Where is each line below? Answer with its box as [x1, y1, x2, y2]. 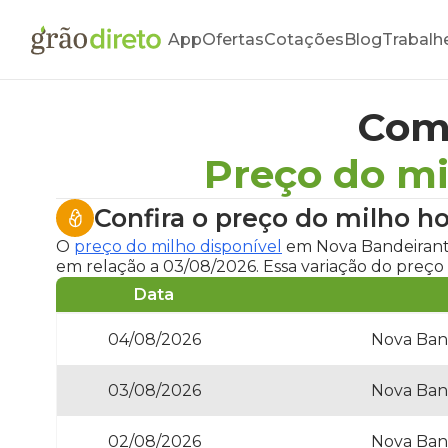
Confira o [94, 203, 215, 233]
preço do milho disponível [74, 237, 282, 256]
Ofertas [202, 30, 264, 49]
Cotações [264, 30, 344, 49]
